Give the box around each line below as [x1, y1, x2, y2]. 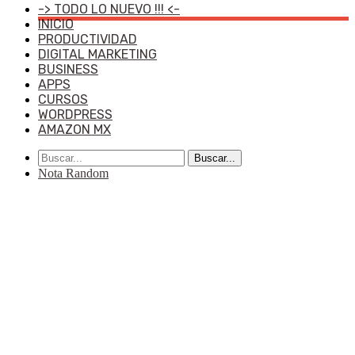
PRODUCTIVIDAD [38, 32, 137, 47]
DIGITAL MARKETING [38, 47, 157, 62]
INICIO [38, 17, 74, 32]
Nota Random [38, 166, 109, 180]
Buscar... [194, 152, 235, 164]
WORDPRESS [38, 107, 113, 122]
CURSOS [38, 92, 88, 107]
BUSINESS [38, 62, 98, 77]
